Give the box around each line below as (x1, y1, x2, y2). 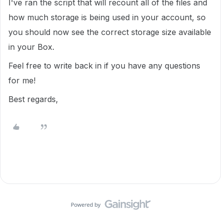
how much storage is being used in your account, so (8, 12, 206, 22)
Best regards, (8, 94, 58, 104)
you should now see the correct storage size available (8, 27, 211, 37)
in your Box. (8, 42, 54, 52)
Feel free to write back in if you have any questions (8, 61, 200, 71)
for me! (8, 75, 36, 85)
